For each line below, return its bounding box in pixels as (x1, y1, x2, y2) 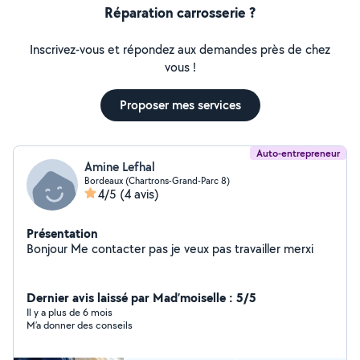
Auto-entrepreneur (256, 146, 340, 160)
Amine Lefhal (84, 158, 155, 175)
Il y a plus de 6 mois (27, 305, 112, 319)
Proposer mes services (119, 96, 241, 113)
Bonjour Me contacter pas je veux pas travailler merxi (27, 240, 313, 257)
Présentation (27, 224, 98, 242)
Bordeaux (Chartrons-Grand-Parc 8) (84, 174, 230, 186)
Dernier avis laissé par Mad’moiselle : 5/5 (27, 288, 256, 306)
